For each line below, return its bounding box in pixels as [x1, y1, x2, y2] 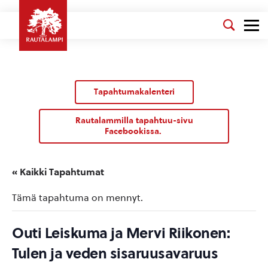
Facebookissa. [104, 126, 164, 136]
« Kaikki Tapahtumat [12, 166, 104, 178]
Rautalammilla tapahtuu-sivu [75, 115, 193, 126]
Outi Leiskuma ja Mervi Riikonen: [12, 224, 230, 242]
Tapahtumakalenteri [93, 87, 175, 97]
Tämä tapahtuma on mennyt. [12, 192, 143, 203]
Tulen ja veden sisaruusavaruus [12, 245, 218, 262]
